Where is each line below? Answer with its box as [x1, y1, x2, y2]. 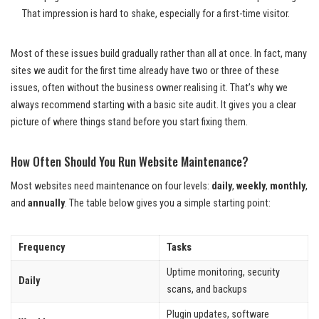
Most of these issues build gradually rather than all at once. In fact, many [11, 48, 307, 61]
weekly [236, 180, 266, 193]
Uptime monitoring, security [167, 266, 280, 279]
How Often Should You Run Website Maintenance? [11, 152, 249, 171]
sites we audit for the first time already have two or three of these [11, 65, 279, 78]
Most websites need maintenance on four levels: [11, 180, 211, 193]
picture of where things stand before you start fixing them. [11, 116, 248, 129]
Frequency [19, 241, 65, 254]
